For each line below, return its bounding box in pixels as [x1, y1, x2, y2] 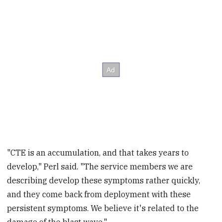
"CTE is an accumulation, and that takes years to [7, 148, 189, 158]
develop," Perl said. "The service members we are [7, 162, 193, 172]
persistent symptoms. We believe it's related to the [7, 203, 199, 214]
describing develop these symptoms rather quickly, [7, 175, 201, 186]
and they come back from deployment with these [7, 189, 191, 200]
